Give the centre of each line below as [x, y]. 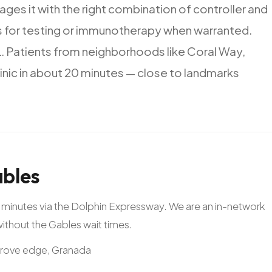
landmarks [212, 72]
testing [41, 29]
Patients [29, 51]
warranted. [223, 29]
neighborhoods [124, 51]
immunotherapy [119, 29]
